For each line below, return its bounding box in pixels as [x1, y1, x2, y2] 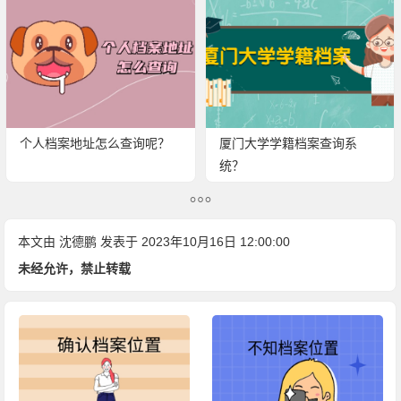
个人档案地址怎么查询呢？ [20, 135, 171, 150]
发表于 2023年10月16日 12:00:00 [97, 234, 291, 249]
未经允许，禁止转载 [18, 260, 132, 276]
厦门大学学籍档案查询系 [218, 135, 357, 150]
